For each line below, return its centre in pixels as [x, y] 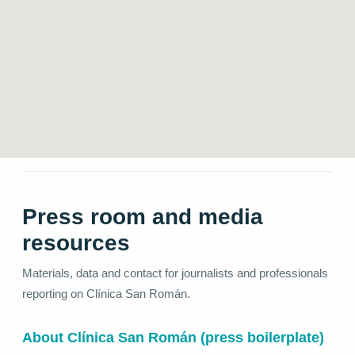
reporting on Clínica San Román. [106, 293]
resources [76, 243]
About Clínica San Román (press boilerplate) [173, 337]
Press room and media [143, 217]
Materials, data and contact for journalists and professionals [175, 273]
